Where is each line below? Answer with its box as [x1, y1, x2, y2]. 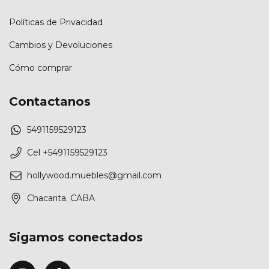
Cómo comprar [9, 62, 72, 73]
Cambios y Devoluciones [9, 39, 112, 50]
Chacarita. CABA [27, 193, 95, 204]
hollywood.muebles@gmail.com [27, 170, 162, 181]
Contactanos [9, 94, 91, 109]
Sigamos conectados [9, 230, 143, 245]
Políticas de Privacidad [9, 16, 103, 28]
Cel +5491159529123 [27, 147, 107, 159]
